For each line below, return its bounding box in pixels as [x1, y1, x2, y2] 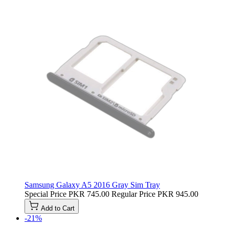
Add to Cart [41, 204, 75, 212]
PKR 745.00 [68, 189, 109, 198]
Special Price [25, 189, 66, 198]
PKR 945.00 [157, 189, 198, 198]
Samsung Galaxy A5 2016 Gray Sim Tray [25, 180, 160, 189]
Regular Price [111, 189, 155, 198]
